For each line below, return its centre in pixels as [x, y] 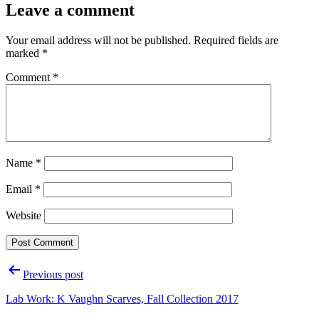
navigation [43, 289]
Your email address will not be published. [98, 40]
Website [23, 215]
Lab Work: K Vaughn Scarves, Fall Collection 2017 [122, 298]
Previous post [53, 274]
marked [24, 53]
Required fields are [236, 40]
